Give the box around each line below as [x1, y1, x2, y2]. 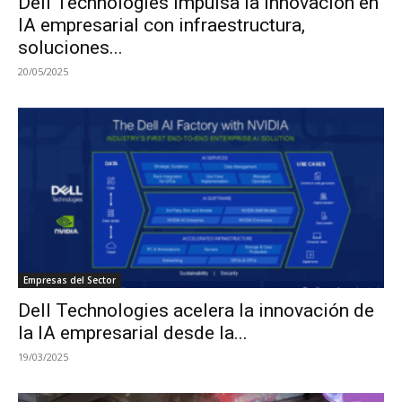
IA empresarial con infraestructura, [18, 13, 305, 36]
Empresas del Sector [23, 274, 116, 287]
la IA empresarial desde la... [18, 322, 248, 345]
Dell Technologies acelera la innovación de [18, 300, 374, 322]
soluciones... [18, 36, 123, 58]
